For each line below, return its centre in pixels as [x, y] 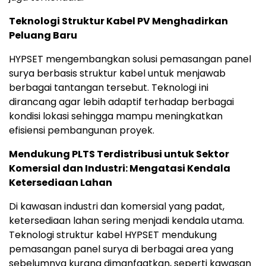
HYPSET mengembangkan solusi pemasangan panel [130, 59]
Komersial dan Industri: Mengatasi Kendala [120, 168]
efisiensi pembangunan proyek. [82, 130]
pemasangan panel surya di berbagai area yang [121, 249]
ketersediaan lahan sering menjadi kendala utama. [126, 220]
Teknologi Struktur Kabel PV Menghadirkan [118, 21]
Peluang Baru [43, 35]
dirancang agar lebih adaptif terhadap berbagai [121, 102]
